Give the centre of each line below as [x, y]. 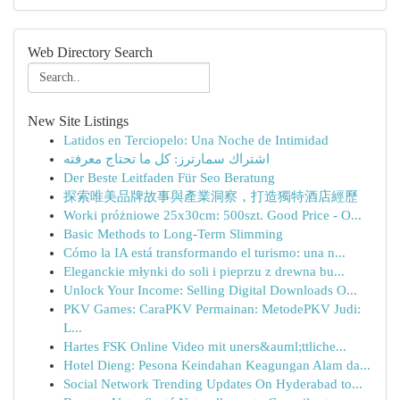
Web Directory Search [90, 52]
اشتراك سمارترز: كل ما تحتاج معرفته [167, 159]
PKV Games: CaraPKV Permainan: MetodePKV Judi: [212, 309]
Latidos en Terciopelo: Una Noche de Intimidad [196, 140]
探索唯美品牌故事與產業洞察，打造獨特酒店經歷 [211, 196]
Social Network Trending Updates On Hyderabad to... [213, 384]
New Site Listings [78, 121]
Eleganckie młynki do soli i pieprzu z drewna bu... [204, 271]
